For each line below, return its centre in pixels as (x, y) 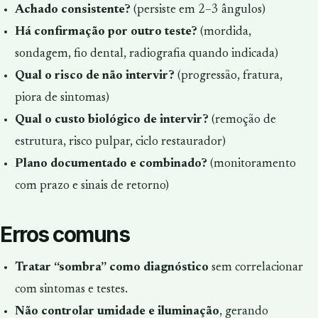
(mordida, (224, 32)
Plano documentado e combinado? (111, 164)
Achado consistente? (72, 10)
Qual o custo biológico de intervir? (111, 120)
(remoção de (242, 120)
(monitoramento (251, 164)
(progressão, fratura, (228, 76)
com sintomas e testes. (71, 289)
